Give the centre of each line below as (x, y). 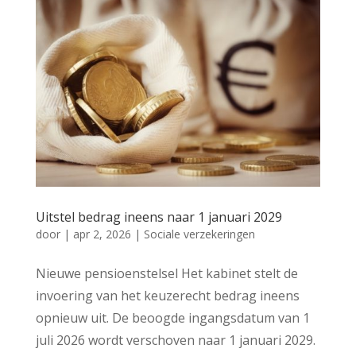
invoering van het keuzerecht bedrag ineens (167, 295)
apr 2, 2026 (102, 234)
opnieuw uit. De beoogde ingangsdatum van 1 (172, 317)
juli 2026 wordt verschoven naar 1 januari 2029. (175, 340)
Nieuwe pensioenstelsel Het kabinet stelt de (166, 273)
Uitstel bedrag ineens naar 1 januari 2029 (159, 217)
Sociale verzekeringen (199, 234)
